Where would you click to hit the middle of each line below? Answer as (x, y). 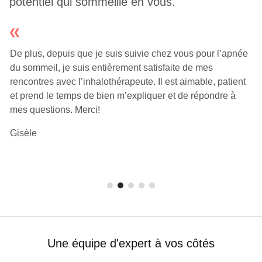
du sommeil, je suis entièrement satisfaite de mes (111, 67)
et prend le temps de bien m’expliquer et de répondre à (123, 95)
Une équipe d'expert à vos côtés (131, 243)
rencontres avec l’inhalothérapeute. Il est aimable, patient (127, 81)
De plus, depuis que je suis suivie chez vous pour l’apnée (129, 53)
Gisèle (23, 133)
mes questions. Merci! (55, 109)
